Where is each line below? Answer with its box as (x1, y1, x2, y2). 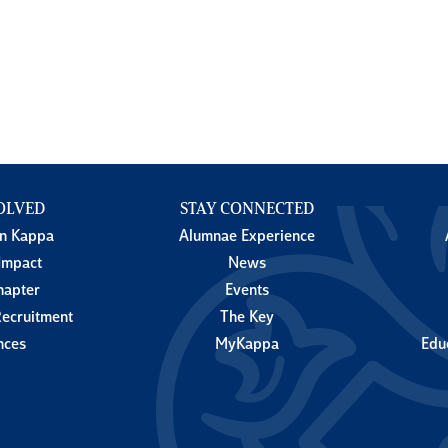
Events (225, 283, 269, 300)
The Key (220, 310, 274, 327)
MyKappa (215, 337, 279, 354)
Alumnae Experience (179, 229, 315, 246)
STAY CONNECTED (180, 202, 314, 219)
